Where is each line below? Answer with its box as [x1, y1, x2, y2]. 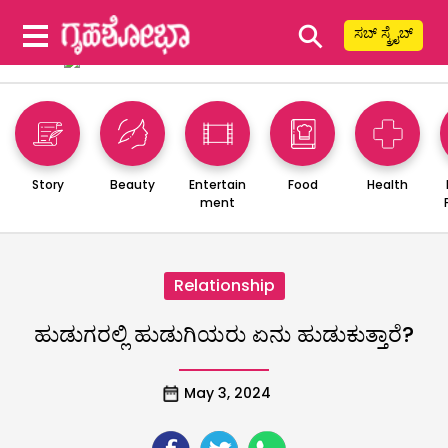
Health [367, 175, 408, 193]
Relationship [173, 273, 275, 297]
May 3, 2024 [183, 382, 271, 403]
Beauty [110, 175, 155, 193]
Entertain [189, 175, 246, 193]
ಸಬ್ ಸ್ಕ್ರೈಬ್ [354, 23, 413, 43]
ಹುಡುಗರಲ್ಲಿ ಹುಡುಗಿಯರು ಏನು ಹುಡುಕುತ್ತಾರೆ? [34, 318, 414, 350]
